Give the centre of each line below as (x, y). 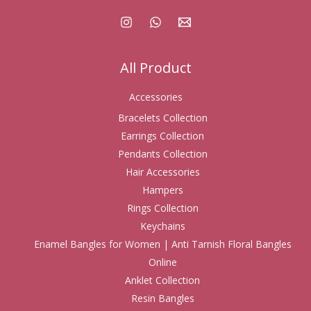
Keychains (162, 226)
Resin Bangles (162, 298)
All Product (155, 68)
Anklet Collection (162, 280)
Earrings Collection (162, 135)
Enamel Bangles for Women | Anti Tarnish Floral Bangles (162, 244)
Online (162, 262)
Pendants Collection (162, 153)
